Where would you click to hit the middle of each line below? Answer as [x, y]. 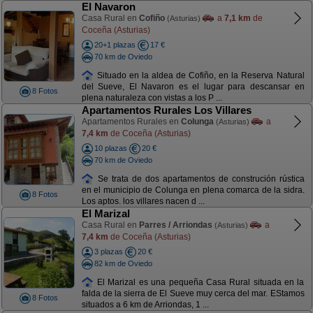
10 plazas [110, 148]
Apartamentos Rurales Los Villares [166, 110]
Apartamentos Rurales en [131, 122]
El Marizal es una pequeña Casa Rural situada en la [199, 282]
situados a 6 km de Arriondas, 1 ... [145, 305]
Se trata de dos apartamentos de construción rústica [199, 179]
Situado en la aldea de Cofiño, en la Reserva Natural [199, 75]
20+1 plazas [115, 45]
